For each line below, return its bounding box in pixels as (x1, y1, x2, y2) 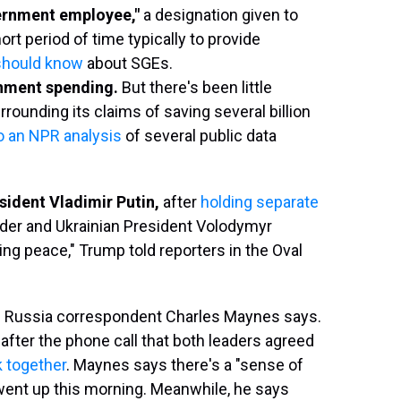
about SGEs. (83, 54, 173, 73)
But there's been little (118, 78, 272, 97)
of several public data (122, 126, 277, 145)
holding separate (200, 192, 319, 211)
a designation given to (143, 5, 298, 24)
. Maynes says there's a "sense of (66, 355, 303, 374)
